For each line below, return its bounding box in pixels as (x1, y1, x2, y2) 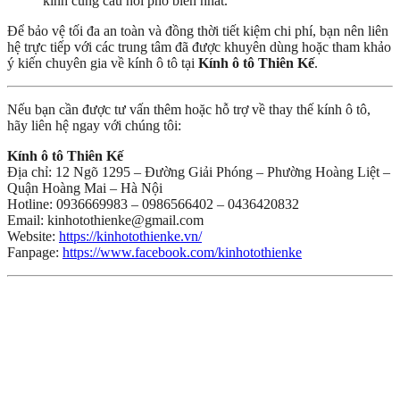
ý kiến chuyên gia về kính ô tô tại (7, 55, 198, 71)
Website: (7, 229, 59, 245)
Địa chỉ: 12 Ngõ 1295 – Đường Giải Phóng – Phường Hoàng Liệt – (7, 164, 390, 180)
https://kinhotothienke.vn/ (59, 229, 202, 245)
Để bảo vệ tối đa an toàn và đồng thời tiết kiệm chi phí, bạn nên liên (7, 23, 388, 39)
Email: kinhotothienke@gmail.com (7, 212, 204, 229)
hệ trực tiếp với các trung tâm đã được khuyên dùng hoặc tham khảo (7, 39, 391, 55)
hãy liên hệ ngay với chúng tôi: (7, 118, 181, 134)
